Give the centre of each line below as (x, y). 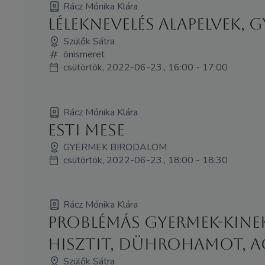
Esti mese (86, 130)
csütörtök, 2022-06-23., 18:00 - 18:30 (145, 160)
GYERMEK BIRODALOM (115, 147)
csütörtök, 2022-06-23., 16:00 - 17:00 (145, 67)
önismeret (84, 54)
